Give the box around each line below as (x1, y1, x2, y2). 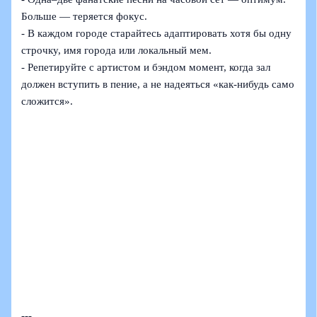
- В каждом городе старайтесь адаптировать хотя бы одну (21, 28, 292, 40)
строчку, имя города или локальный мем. (21, 45, 212, 57)
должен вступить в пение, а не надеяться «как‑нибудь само (21, 79, 295, 91)
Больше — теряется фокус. (21, 11, 148, 23)
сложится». (21, 96, 74, 108)
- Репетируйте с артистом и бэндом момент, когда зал (21, 62, 271, 74)
